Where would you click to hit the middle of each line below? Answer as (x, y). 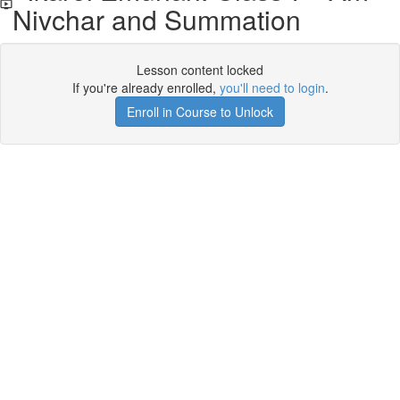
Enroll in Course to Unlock (200, 112)
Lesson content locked (200, 70)
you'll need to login (272, 87)
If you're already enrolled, (146, 87)
